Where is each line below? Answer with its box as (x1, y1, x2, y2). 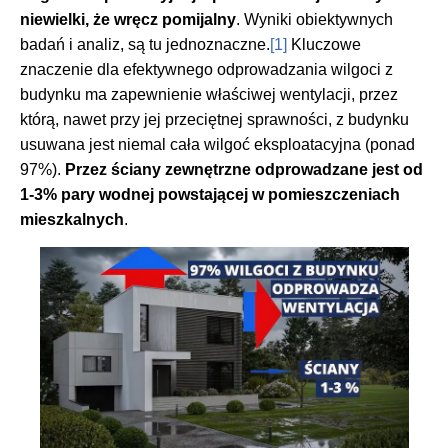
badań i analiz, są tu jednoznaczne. (20, 36, 270, 54)
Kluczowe (287, 36, 361, 54)
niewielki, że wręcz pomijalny (20, 11, 236, 29)
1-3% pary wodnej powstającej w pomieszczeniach (20, 186, 400, 204)
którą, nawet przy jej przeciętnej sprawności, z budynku (20, 111, 409, 129)
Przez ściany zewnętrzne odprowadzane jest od (65, 161, 423, 179)
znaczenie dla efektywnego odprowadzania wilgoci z (20, 61, 393, 79)
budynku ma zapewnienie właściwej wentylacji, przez (20, 86, 398, 104)
